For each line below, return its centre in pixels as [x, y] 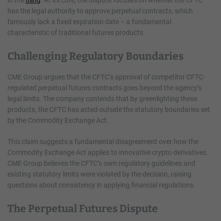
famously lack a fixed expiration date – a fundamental [89, 21]
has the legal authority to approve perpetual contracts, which [100, 11]
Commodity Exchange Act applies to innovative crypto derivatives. [108, 152]
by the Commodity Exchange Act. [58, 120]
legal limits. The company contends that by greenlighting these [102, 98]
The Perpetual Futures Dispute [83, 208]
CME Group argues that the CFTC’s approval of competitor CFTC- [106, 77]
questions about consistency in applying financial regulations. [101, 185]
